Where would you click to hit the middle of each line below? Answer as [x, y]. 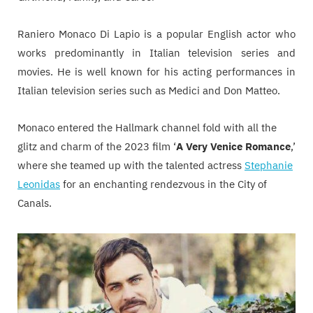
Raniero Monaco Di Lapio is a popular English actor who [156, 34]
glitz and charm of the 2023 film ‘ [97, 146]
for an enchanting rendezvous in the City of [163, 184]
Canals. [35, 203]
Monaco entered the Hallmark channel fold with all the [147, 127]
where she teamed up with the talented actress [131, 165]
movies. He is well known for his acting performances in [156, 71]
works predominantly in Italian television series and [156, 52]
